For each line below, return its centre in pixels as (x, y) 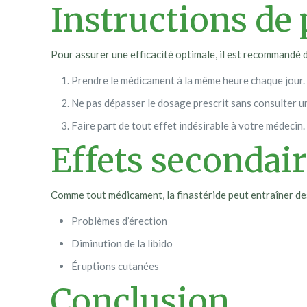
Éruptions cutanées (115, 266)
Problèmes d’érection (120, 221)
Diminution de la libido (122, 243)
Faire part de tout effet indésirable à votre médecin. (188, 125)
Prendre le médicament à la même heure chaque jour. (188, 80)
